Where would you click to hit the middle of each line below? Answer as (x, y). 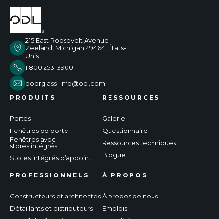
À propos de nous (130, 196)
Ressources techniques (139, 142)
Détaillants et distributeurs (51, 208)
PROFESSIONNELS (49, 175)
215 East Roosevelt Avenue (67, 40)
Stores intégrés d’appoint (50, 158)
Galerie (114, 118)
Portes (20, 118)
